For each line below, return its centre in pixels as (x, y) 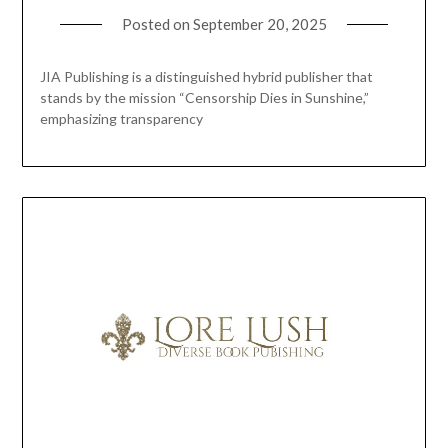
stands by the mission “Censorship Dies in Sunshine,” (204, 97)
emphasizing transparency (121, 118)
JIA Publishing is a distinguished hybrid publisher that (206, 76)
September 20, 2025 (259, 23)
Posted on (157, 23)
